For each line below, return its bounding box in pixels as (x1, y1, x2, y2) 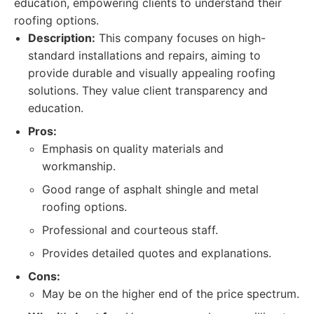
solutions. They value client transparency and (28, 83, 268, 97)
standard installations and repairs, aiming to (28, 48, 261, 62)
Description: (28, 31, 95, 45)
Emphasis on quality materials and (42, 142, 224, 156)
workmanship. (42, 159, 116, 173)
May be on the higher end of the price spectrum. (42, 287, 299, 301)
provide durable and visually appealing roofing (28, 66, 275, 80)
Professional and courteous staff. (42, 223, 218, 237)
